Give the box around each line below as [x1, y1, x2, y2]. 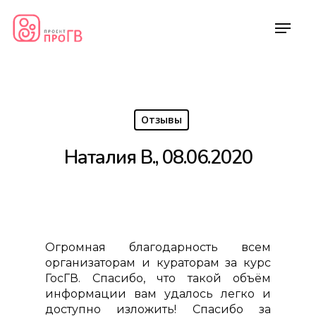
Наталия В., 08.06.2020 [63, 145, 253, 171]
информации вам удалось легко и [45, 287, 271, 300]
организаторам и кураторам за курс [45, 256, 271, 269]
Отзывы [140, 113, 182, 126]
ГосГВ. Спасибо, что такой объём [45, 272, 271, 285]
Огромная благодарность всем [45, 241, 271, 254]
